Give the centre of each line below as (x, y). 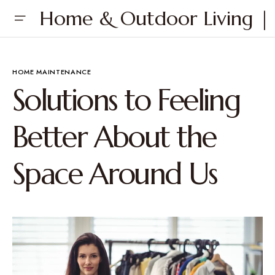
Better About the (114, 137)
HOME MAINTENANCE (52, 72)
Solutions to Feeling (126, 100)
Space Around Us (115, 174)
